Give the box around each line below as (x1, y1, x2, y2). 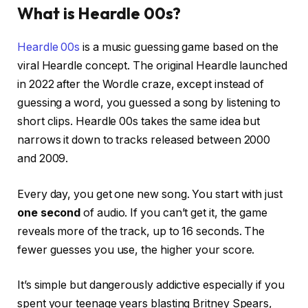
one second (17, 206, 81, 219)
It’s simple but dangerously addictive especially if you (17, 278, 285, 292)
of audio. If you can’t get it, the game (80, 206, 268, 219)
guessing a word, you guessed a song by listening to (17, 96, 280, 110)
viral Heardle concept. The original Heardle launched (17, 59, 287, 73)
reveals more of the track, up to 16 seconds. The (17, 224, 265, 238)
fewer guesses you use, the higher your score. (17, 243, 255, 256)
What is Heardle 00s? (17, 3, 181, 24)
